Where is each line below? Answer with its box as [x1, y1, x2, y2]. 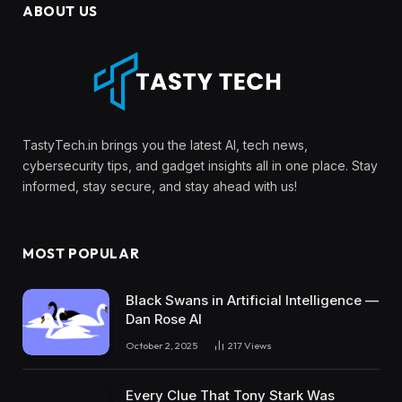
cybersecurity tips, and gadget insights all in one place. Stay [22, 157, 378, 173]
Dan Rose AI [126, 310, 202, 328]
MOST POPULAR [22, 244, 140, 262]
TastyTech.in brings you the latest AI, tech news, [22, 136, 308, 153]
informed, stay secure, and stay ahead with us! [22, 178, 297, 194]
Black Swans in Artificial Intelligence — [126, 291, 379, 309]
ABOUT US [22, 2, 98, 20]
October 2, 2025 [126, 338, 197, 352]
